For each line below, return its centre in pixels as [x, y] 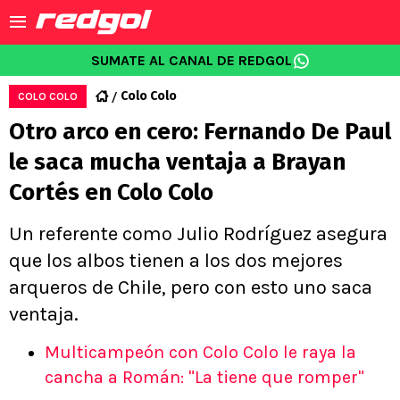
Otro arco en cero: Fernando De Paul [200, 132]
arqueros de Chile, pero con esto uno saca [191, 287]
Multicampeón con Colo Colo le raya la [200, 352]
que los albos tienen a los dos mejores [176, 261]
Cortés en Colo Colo [111, 192]
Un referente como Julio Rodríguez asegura [198, 234]
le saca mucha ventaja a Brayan [177, 162]
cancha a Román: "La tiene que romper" [204, 377]
